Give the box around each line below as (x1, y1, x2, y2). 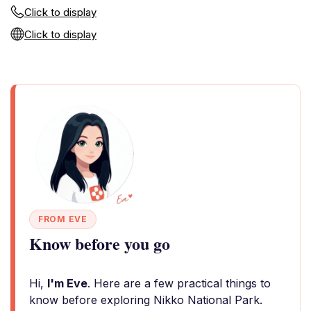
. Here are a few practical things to (87, 276, 271, 290)
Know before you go (29, 231, 170, 255)
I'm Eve (47, 276, 87, 290)
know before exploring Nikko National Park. (29, 293, 262, 307)
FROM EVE (38, 214, 87, 224)
